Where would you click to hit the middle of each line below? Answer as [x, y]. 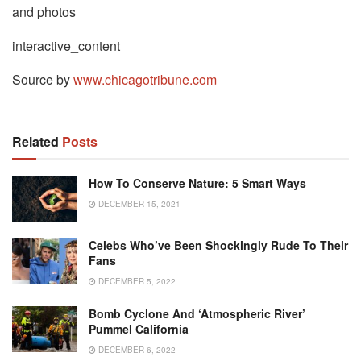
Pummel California [139, 329]
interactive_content [66, 45]
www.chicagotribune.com [145, 79]
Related [35, 141]
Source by [43, 79]
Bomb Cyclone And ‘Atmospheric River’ [197, 314]
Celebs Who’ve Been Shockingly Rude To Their [218, 245]
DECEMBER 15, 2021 [138, 203]
